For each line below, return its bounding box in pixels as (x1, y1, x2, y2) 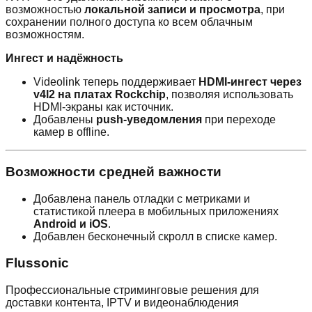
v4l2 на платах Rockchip (33, 88, 166, 101)
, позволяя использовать (166, 88, 293, 101)
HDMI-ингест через (198, 76, 302, 88)
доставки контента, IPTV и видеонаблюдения (6, 297, 239, 309)
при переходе (202, 114, 276, 126)
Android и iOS (33, 217, 108, 230)
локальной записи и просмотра (84, 3, 260, 16)
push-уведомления (96, 114, 202, 126)
